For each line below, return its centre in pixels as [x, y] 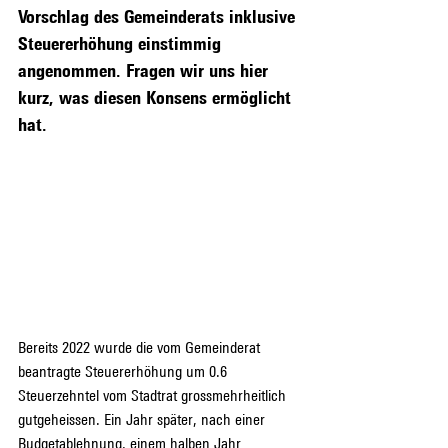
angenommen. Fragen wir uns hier [145, 70]
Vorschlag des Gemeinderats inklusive [159, 16]
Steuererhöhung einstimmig [122, 43]
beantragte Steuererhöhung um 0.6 [124, 371]
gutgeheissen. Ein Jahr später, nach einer [143, 419]
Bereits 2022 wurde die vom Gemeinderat [141, 347]
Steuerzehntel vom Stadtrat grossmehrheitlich [154, 395]
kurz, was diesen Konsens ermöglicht [157, 97]
